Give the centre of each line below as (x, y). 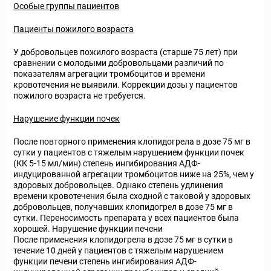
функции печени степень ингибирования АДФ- (105, 261)
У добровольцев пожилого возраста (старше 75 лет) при (126, 52)
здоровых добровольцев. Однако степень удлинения (118, 185)
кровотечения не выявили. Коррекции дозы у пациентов (126, 85)
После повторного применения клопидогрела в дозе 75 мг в (132, 142)
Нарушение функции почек (67, 119)
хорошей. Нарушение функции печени (88, 229)
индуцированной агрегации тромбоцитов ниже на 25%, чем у (134, 174)
